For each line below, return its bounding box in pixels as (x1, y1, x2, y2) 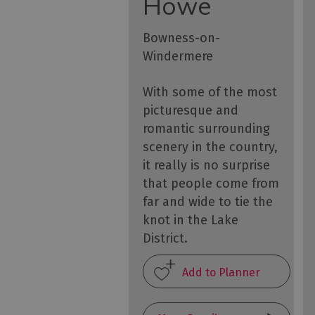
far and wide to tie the (143, 194, 273, 210)
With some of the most (143, 84, 277, 101)
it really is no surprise (143, 157, 270, 174)
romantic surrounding (143, 121, 270, 137)
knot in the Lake (143, 212, 238, 229)
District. (143, 231, 188, 247)
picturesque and (143, 103, 238, 119)
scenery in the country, (143, 139, 278, 155)
